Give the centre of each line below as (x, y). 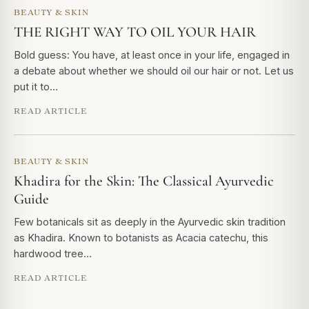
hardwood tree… (53, 253)
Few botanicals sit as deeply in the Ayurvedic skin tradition (150, 222)
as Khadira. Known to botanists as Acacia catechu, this (141, 238)
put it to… (36, 87)
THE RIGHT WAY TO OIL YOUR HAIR (135, 32)
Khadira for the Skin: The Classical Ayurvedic (144, 181)
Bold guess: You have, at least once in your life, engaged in (152, 55)
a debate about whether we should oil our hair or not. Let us (154, 71)
